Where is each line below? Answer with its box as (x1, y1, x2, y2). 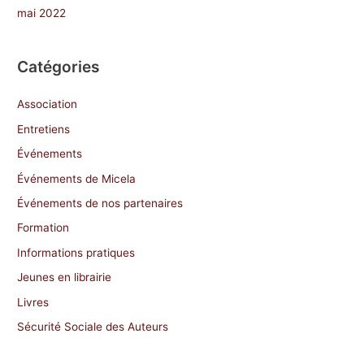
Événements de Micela (17, 171, 136, 185)
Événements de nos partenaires (17, 197, 184, 210)
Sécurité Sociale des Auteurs (17, 320, 169, 334)
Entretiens (17, 122, 71, 136)
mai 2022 (17, 6, 67, 19)
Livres (17, 295, 50, 309)
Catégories (17, 57, 101, 77)
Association (17, 97, 78, 111)
